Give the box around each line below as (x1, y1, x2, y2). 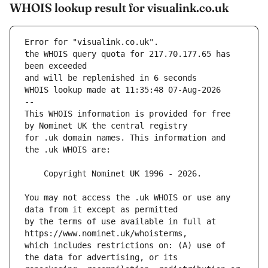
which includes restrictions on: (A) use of (25, 240, 226, 251)
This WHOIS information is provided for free (25, 109, 230, 119)
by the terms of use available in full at (25, 217, 216, 227)
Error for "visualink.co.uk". (25, 37, 159, 47)
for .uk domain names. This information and (25, 133, 226, 143)
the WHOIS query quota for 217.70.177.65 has (25, 49, 230, 59)
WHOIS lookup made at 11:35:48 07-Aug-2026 (25, 85, 221, 95)
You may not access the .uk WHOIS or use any (25, 193, 230, 203)
